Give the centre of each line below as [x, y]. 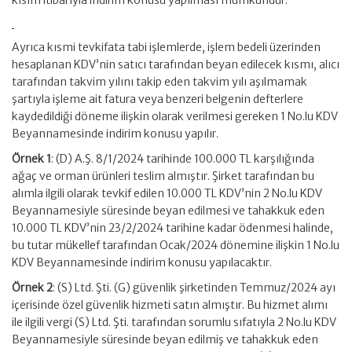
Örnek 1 [31, 159]
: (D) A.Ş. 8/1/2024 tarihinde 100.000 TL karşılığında [183, 159]
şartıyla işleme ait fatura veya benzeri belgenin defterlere [158, 99]
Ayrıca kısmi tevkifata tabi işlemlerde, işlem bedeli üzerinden [166, 47]
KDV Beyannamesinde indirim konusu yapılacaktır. [142, 262]
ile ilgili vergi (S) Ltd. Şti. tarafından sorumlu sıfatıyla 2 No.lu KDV [174, 322]
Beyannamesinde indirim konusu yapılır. [115, 134]
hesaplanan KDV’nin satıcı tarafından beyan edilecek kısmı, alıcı [176, 64]
